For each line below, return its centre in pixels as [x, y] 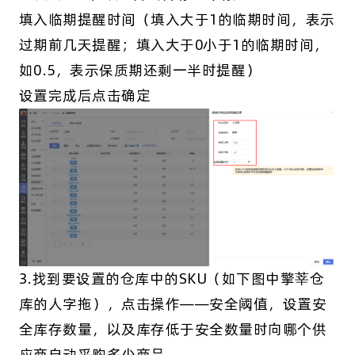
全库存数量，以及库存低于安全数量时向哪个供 [173, 330]
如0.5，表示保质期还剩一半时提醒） [139, 70]
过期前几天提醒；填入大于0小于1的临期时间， [174, 44]
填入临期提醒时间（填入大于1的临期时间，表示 [177, 19]
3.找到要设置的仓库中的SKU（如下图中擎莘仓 [172, 279]
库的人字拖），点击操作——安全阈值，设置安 [173, 304]
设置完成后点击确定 [85, 95]
